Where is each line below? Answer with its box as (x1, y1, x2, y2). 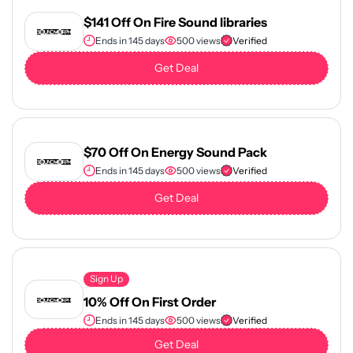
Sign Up (90, 273, 123, 285)
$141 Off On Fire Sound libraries (84, 13, 267, 30)
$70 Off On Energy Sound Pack (84, 143, 267, 160)
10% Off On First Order (84, 293, 216, 310)
